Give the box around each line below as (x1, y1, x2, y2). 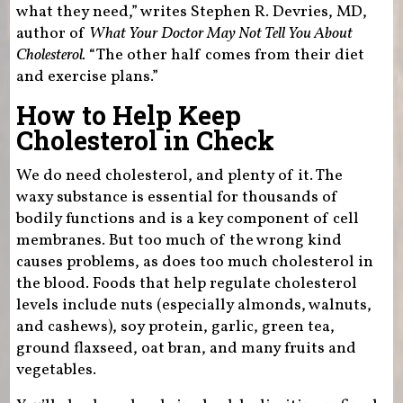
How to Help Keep (15, 97, 241, 132)
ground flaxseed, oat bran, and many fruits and (15, 336, 356, 360)
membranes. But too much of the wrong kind (15, 228, 342, 252)
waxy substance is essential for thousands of (15, 185, 338, 209)
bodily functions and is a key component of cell (15, 207, 359, 230)
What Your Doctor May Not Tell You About (88, 22, 353, 45)
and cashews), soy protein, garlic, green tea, (15, 315, 335, 338)
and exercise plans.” (15, 65, 158, 88)
